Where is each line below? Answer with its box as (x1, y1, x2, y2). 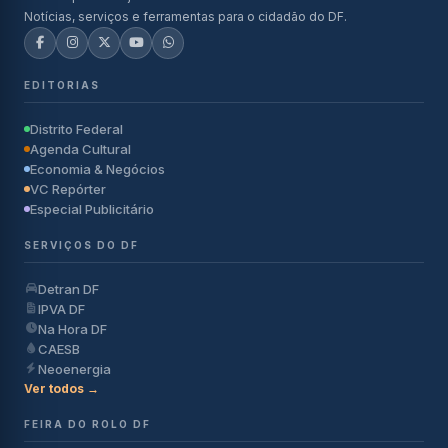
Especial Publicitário (30, 200, 154, 217)
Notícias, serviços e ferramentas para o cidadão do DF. (24, 8, 347, 24)
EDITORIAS (24, 78, 100, 91)
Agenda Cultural (30, 140, 131, 157)
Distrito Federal (30, 120, 123, 137)
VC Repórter (30, 180, 106, 197)
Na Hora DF (38, 320, 107, 337)
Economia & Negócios (30, 160, 165, 177)
